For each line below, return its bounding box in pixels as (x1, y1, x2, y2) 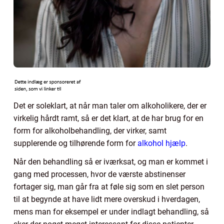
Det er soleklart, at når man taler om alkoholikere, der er (13, 100, 206, 110)
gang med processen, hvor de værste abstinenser (13, 169, 185, 179)
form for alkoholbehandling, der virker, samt (13, 125, 166, 135)
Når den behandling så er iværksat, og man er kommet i (13, 156, 208, 166)
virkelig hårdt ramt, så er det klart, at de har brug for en (13, 113, 203, 123)
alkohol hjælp (137, 138, 185, 148)
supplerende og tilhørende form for (13, 138, 137, 148)
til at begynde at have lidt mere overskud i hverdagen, (13, 194, 200, 204)
